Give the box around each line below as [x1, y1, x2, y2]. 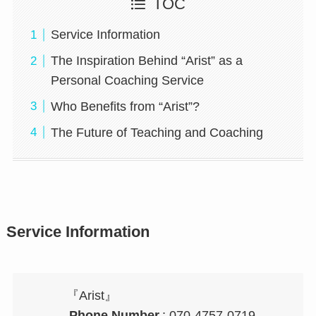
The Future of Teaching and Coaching [50, 125, 263, 140]
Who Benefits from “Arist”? [50, 99, 200, 114]
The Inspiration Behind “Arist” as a [50, 54, 243, 68]
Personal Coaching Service [50, 73, 204, 88]
